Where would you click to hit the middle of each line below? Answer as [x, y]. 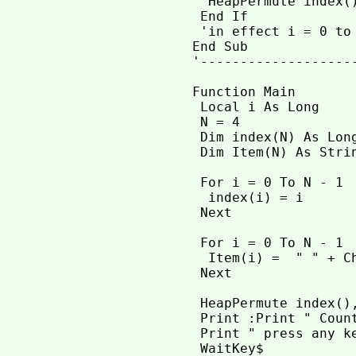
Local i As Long [255, 107]
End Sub [220, 47]
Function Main [244, 92]
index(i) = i [248, 198]
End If [220, 17]
